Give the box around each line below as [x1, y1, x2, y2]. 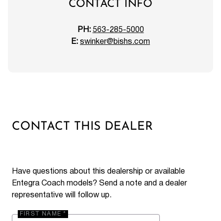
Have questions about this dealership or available [12, 165, 185, 178]
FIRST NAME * [20, 209, 67, 219]
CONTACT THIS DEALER [12, 121, 153, 133]
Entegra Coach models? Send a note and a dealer [12, 177, 187, 189]
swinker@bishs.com [80, 36, 150, 48]
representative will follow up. [12, 189, 111, 201]
